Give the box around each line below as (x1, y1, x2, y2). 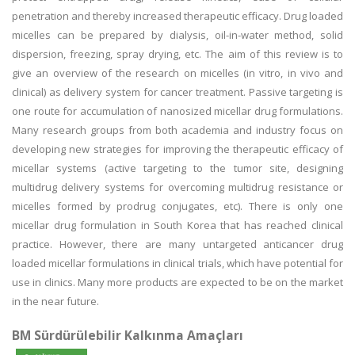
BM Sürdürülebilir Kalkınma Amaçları (12, 326, 243, 344)
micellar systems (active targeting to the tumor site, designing (12, 161, 343, 175)
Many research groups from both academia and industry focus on (12, 123, 343, 137)
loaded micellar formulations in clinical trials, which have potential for (12, 256, 343, 270)
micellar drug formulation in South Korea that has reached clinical (12, 218, 343, 232)
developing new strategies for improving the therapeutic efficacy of (12, 142, 343, 156)
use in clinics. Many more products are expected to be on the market (12, 275, 343, 289)
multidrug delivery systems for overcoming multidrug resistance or (12, 180, 343, 194)
